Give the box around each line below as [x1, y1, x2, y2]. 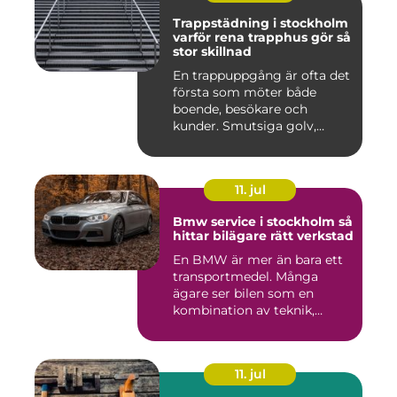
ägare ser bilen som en [173, 284, 314, 301]
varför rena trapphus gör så [173, 28, 351, 45]
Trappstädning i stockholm [173, 14, 348, 31]
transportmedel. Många [173, 268, 318, 284]
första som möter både [173, 83, 316, 100]
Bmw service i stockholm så [173, 213, 339, 230]
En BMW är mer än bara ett [173, 251, 343, 268]
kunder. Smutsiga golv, [173, 117, 316, 134]
